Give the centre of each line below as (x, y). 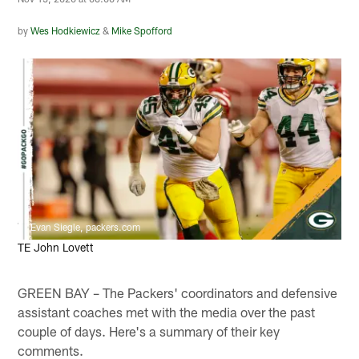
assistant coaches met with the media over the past (167, 311)
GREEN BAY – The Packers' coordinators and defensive (178, 292)
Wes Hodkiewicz (66, 31)
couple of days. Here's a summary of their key (149, 331)
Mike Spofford (142, 31)
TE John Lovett (56, 248)
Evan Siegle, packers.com (86, 227)
